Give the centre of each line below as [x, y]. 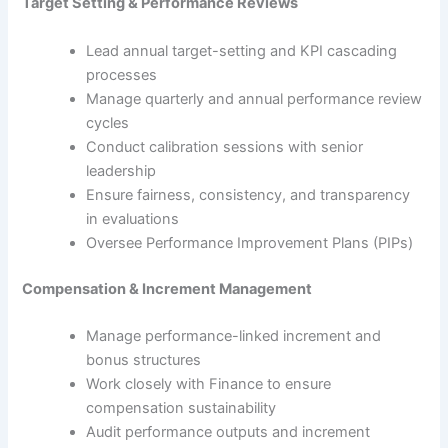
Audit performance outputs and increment [228, 431]
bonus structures [144, 359]
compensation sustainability [181, 407]
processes [122, 74]
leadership [121, 170]
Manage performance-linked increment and [234, 335]
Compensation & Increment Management [167, 288]
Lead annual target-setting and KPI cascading [242, 50]
